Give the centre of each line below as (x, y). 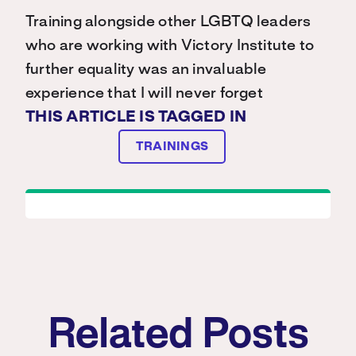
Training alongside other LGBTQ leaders (168, 23)
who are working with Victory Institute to (170, 46)
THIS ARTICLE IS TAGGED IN (136, 118)
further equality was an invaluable (146, 70)
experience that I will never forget (144, 94)
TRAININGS (172, 147)
